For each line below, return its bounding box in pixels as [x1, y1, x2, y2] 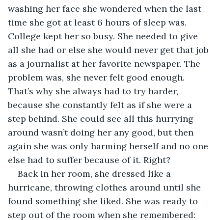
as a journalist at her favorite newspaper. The [8, 57, 203, 69]
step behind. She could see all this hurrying [8, 112, 196, 124]
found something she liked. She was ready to [8, 195, 200, 207]
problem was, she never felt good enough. [8, 71, 187, 83]
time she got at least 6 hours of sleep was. [8, 16, 189, 28]
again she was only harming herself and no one [8, 140, 211, 152]
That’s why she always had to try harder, [8, 85, 181, 97]
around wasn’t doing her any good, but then [8, 126, 196, 138]
